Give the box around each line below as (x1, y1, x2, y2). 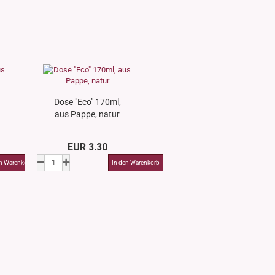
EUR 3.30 (68, 141, 108, 153)
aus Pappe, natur (55, 109, 120, 119)
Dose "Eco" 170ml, (53, 97, 121, 107)
